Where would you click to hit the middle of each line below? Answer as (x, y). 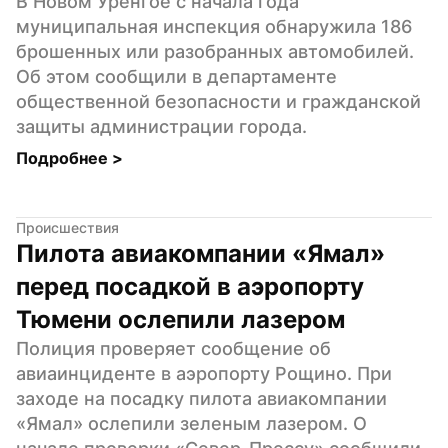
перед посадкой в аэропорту (190, 286)
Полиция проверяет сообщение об (173, 348)
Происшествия (67, 227)
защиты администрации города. (161, 126)
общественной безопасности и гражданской (218, 101)
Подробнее (64, 157)
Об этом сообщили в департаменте (176, 76)
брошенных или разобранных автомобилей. (215, 51)
